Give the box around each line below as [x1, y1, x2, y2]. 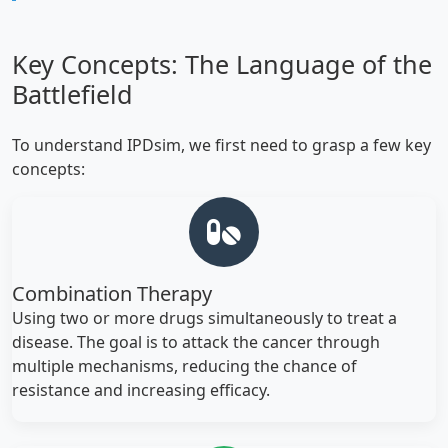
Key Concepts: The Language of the [12, 46, 432, 81]
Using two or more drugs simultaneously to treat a [12, 306, 397, 329]
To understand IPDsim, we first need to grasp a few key [12, 133, 431, 156]
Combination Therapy [12, 279, 212, 307]
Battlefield [12, 76, 133, 111]
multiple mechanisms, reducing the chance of [12, 354, 357, 377]
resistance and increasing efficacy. [12, 378, 270, 401]
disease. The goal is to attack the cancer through [12, 330, 380, 353]
